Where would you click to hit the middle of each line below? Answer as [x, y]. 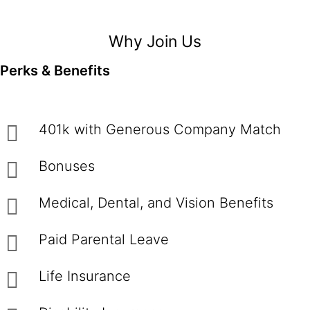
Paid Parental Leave [104, 239]
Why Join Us [155, 42]
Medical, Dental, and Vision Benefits [156, 203]
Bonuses [67, 166]
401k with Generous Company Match [160, 129]
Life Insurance [85, 276]
